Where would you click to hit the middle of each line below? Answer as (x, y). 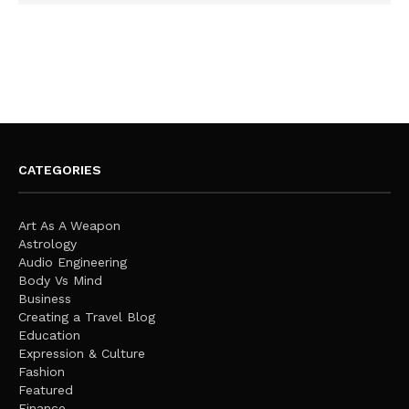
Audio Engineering (73, 262)
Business (45, 298)
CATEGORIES (60, 169)
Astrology (47, 243)
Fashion (42, 371)
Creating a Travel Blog (87, 316)
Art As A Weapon (69, 225)
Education (49, 335)
